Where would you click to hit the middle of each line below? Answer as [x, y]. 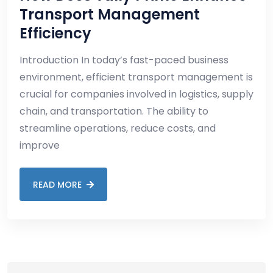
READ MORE [57, 184]
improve [40, 146]
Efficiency [55, 34]
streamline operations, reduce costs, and [118, 129]
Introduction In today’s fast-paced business [124, 60]
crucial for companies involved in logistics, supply [136, 94]
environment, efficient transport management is [136, 77]
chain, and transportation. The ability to [114, 112]
